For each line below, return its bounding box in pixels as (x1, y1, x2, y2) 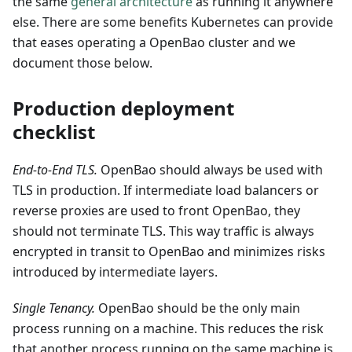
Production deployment (13, 95, 234, 122)
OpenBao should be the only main (95, 299, 300, 317)
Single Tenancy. (13, 299, 95, 317)
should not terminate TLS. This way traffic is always (13, 222, 314, 240)
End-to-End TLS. (13, 161, 97, 179)
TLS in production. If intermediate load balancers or (13, 181, 319, 200)
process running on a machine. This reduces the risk (13, 320, 324, 338)
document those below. (13, 54, 152, 72)
